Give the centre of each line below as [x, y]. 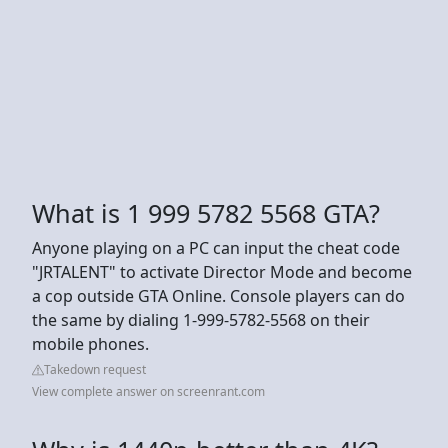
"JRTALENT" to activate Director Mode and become [222, 271]
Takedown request [95, 369]
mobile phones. [90, 343]
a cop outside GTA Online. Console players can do [218, 295]
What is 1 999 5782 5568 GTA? [206, 212]
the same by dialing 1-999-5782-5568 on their [201, 319]
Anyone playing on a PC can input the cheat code [216, 247]
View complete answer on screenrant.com [148, 391]
